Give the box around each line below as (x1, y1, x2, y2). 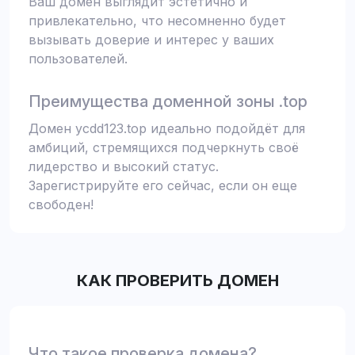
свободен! (29, 197, 94, 212)
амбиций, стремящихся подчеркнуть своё (29, 139, 299, 155)
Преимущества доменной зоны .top (29, 92, 307, 111)
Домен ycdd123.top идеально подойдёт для (29, 120, 305, 136)
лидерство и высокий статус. (29, 158, 219, 174)
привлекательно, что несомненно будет (29, 13, 286, 29)
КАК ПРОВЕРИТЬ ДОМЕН (76, 271, 279, 290)
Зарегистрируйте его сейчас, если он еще (29, 177, 297, 193)
